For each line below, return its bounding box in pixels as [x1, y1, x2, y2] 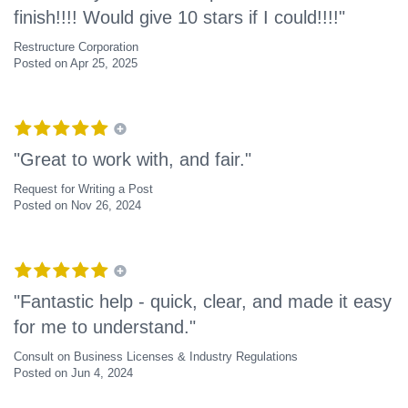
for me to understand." [14, 317, 196, 338]
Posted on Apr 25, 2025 [14, 56, 138, 71]
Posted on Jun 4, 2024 [14, 366, 133, 381]
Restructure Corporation [14, 40, 138, 55]
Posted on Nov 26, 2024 [14, 199, 141, 213]
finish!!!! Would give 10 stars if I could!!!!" [14, 7, 345, 28]
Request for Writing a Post [14, 182, 153, 197]
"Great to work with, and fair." [14, 149, 251, 170]
